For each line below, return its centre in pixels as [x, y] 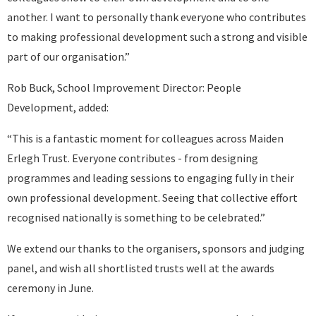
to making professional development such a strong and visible [157, 37]
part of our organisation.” [68, 56]
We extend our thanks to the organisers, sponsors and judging [156, 248]
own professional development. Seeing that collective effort [152, 197]
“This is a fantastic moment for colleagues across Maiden [145, 138]
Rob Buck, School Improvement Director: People [124, 87]
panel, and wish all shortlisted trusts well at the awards [141, 268]
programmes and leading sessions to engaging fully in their [151, 178]
